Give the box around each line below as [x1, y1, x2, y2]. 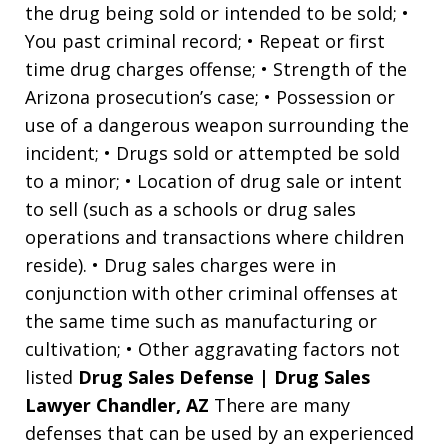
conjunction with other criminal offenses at [25, 280, 398, 305]
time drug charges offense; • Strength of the [25, 56, 407, 81]
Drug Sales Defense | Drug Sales [78, 364, 370, 389]
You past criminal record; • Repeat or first [25, 28, 385, 53]
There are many [214, 392, 350, 417]
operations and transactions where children [25, 224, 404, 249]
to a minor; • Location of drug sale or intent [25, 168, 402, 193]
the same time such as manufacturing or [25, 308, 377, 333]
